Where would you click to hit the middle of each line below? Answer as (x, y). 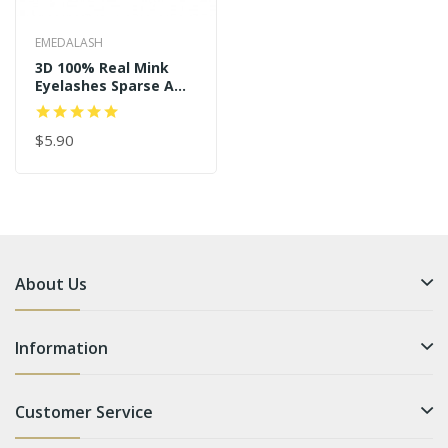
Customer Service (84, 411)
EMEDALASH (69, 42)
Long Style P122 (91, 103)
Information (61, 347)
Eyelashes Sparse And (113, 85)
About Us (51, 283)
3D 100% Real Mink (102, 67)
